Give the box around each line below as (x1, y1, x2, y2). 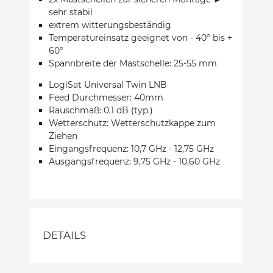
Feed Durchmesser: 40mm (49, 91, 163, 103)
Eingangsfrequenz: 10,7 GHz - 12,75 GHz (49, 143, 214, 154)
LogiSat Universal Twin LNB (49, 79, 167, 90)
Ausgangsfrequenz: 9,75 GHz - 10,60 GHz (49, 155, 220, 167)
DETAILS (43, 229, 86, 241)
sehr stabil (49, 6, 93, 18)
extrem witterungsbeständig (49, 19, 171, 30)
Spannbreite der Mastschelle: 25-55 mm (49, 57, 217, 69)
